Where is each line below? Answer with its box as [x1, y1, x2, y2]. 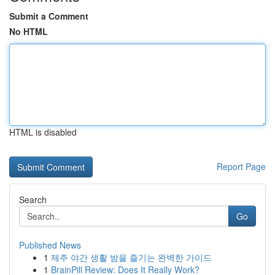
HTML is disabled [9, 126, 77, 138]
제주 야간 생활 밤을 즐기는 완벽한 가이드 [51, 251, 212, 263]
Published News [19, 239, 81, 251]
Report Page [217, 160, 266, 172]
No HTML [9, 25, 48, 37]
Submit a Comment [9, 10, 88, 22]
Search [19, 193, 47, 206]
